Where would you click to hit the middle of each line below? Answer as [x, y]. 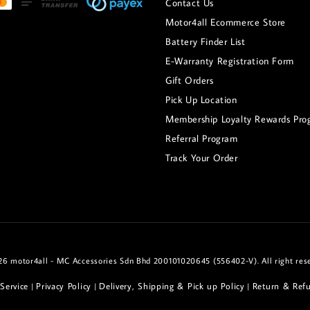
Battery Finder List [206, 42]
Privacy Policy [64, 286]
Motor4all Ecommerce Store [226, 22]
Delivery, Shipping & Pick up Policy [172, 286]
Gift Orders [190, 80]
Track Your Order [202, 158]
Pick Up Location [201, 100]
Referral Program [202, 138]
